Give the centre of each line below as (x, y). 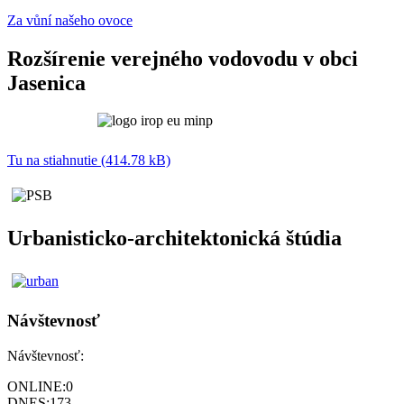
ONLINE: (37, 386)
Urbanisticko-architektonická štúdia (174, 239)
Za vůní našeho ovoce (70, 20)
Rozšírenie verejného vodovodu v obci (183, 58)
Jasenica (46, 83)
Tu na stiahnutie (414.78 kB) (89, 161)
